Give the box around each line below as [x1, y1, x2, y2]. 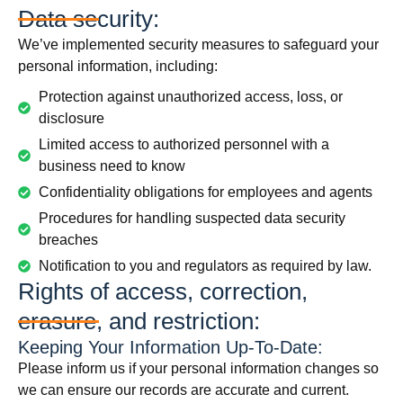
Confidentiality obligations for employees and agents [38, 184, 372, 200]
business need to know [38, 158, 185, 174]
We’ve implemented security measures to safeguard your [18, 37, 379, 52]
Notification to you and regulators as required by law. [38, 258, 372, 273]
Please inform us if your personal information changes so [18, 361, 379, 376]
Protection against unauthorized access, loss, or [38, 89, 343, 104]
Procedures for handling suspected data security [38, 210, 345, 226]
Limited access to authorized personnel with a [38, 137, 329, 152]
